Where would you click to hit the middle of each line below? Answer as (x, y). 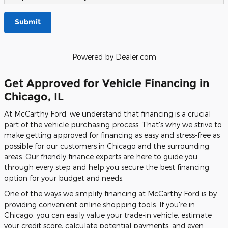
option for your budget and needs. (64, 178)
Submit (28, 22)
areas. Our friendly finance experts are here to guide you (101, 157)
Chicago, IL (34, 96)
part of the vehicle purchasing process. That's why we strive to (113, 125)
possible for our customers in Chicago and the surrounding (107, 146)
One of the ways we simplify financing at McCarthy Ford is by (110, 194)
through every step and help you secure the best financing (107, 167)
